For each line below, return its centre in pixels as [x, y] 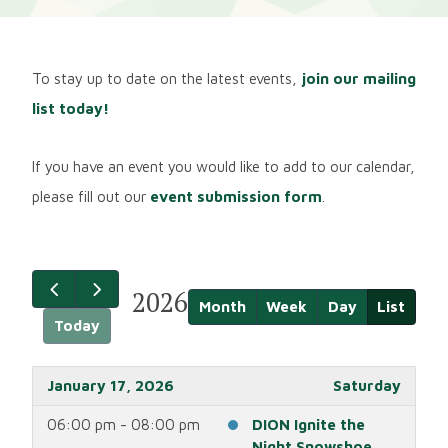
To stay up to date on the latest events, [166, 78]
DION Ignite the [308, 425]
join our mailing [358, 78]
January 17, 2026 [110, 386]
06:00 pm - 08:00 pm [123, 425]
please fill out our [90, 197]
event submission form [235, 197]
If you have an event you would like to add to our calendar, [223, 167]
